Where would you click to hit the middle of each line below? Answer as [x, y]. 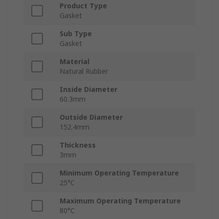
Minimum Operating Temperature [119, 173]
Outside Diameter [91, 117]
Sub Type [76, 34]
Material [75, 62]
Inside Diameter [88, 89]
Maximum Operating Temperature [120, 201]
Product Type [83, 6]
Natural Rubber [84, 71]
